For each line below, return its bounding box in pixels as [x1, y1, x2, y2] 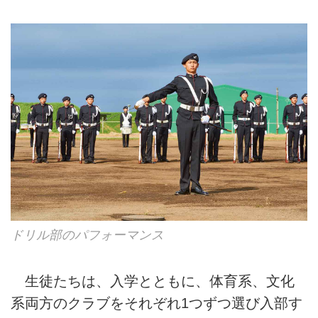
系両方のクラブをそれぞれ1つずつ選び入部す [11, 295, 302, 312]
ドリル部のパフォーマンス [11, 227, 164, 242]
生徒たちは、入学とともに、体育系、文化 [11, 273, 295, 290]
